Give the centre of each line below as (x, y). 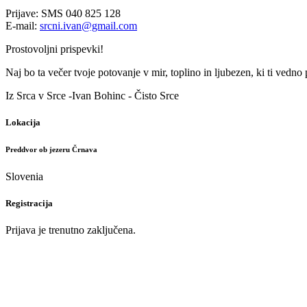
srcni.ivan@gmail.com (88, 25)
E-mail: (23, 25)
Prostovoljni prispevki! (54, 49)
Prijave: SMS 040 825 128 (63, 13)
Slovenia (24, 177)
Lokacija (23, 123)
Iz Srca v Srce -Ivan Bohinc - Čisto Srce (92, 95)
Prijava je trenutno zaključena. (71, 230)
